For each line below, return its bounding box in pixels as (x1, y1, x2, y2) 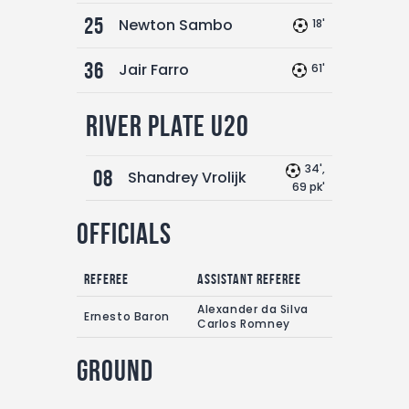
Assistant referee (197, 271, 301, 287)
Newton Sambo (119, 15, 233, 36)
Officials (77, 217, 172, 249)
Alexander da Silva (197, 301, 309, 317)
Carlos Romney (197, 316, 290, 331)
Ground (77, 354, 153, 386)
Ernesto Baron (84, 309, 170, 324)
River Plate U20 (86, 110, 249, 142)
